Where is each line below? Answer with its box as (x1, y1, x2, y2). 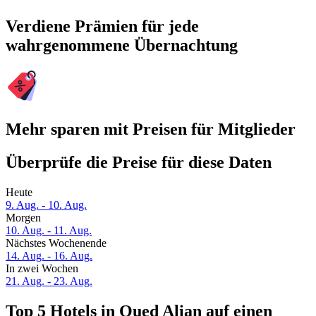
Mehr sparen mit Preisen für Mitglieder (6, 120, 296, 139)
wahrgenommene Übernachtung (6, 36, 238, 55)
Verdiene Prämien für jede (6, 17, 199, 36)
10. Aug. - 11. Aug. (6, 224, 92, 237)
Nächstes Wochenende (6, 237, 107, 250)
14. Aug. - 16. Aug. (6, 250, 92, 262)
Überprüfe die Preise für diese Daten (6, 153, 272, 172)
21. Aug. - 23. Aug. (6, 275, 92, 288)
